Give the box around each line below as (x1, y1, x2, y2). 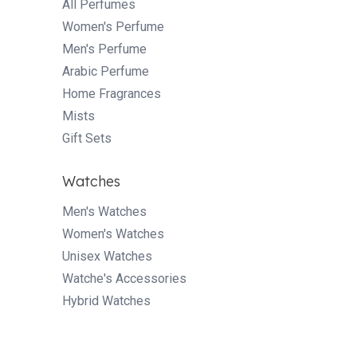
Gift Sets (62, 130, 112, 146)
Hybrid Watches (62, 292, 151, 308)
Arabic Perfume (62, 63, 149, 79)
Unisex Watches (62, 248, 152, 264)
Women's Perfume (62, 18, 164, 34)
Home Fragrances (62, 85, 161, 101)
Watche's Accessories (62, 270, 186, 286)
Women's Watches (62, 226, 164, 241)
